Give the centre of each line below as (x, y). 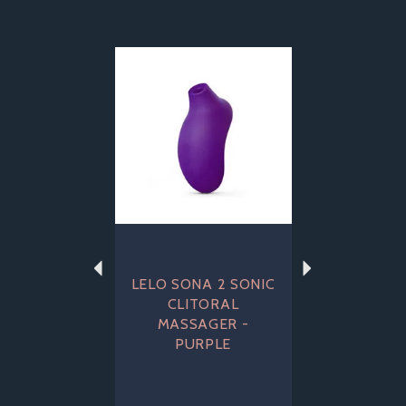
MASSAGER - (203, 324)
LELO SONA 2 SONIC (203, 284)
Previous (130, 46)
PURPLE (203, 344)
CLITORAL (203, 304)
